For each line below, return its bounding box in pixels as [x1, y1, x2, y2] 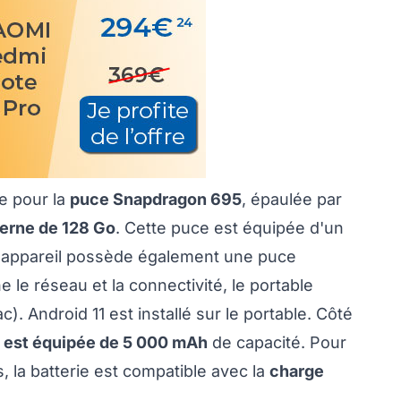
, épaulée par [242, 190, 342, 209]
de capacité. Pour [208, 333, 346, 353]
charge [269, 362, 324, 381]
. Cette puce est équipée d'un [115, 218, 344, 238]
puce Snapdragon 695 [70, 190, 242, 209]
